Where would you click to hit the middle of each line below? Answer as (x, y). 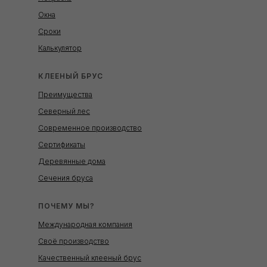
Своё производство (74, 241)
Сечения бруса (66, 178)
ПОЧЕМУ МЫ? (66, 206)
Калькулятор (60, 48)
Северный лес (64, 111)
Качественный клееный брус (90, 257)
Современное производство (90, 128)
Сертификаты (62, 144)
